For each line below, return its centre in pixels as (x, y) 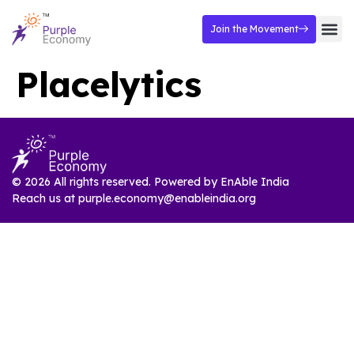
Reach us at (45, 199)
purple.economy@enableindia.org (167, 199)
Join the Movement (254, 28)
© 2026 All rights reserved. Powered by (116, 182)
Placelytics (109, 84)
